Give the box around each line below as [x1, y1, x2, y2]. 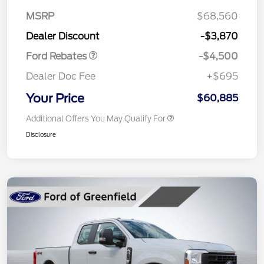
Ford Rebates [26, 51, 89, 62]
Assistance [31, 5, 70, 15]
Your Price [26, 91, 84, 106]
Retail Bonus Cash [31, 19, 95, 29]
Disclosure [26, 131, 56, 138]
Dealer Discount [26, 31, 100, 42]
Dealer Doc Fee [26, 71, 95, 82]
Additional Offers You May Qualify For [26, 114, 166, 124]
